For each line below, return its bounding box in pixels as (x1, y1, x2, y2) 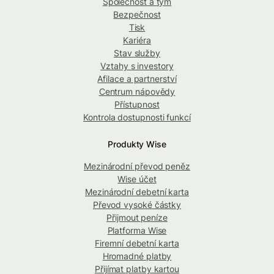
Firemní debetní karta (95, 237, 179, 248)
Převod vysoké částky (92, 199, 182, 210)
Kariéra (123, 34, 151, 45)
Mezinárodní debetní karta (85, 186, 189, 197)
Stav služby (113, 47, 161, 58)
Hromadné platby (102, 250, 172, 261)
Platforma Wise (107, 224, 167, 235)
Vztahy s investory (100, 60, 174, 71)
